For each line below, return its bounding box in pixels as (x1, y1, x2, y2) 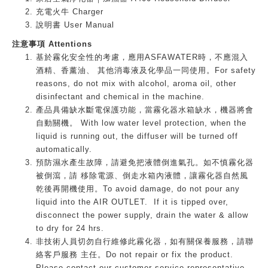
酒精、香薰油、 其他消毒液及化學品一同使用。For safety (36, 66, 256, 75)
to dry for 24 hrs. (36, 224, 104, 233)
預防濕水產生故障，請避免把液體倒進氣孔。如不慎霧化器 (36, 158, 254, 167)
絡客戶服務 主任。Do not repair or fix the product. (36, 250, 236, 259)
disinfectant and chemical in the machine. (36, 92, 205, 101)
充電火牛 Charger (36, 7, 103, 16)
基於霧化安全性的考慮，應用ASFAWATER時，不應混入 (36, 53, 248, 62)
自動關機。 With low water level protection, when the (36, 118, 246, 127)
